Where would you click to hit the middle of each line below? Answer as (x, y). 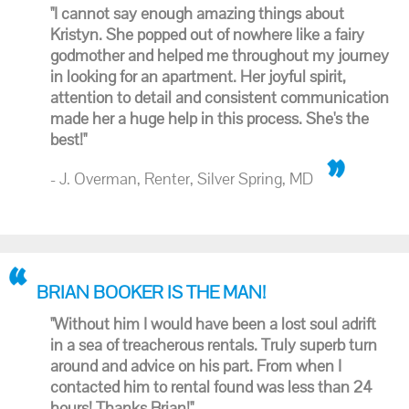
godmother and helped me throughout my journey (220, 55)
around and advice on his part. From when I (196, 366)
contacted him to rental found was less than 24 (211, 387)
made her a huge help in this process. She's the (210, 118)
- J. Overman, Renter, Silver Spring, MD (182, 178)
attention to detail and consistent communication (220, 97)
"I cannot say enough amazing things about (197, 13)
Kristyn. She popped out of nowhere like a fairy (207, 34)
